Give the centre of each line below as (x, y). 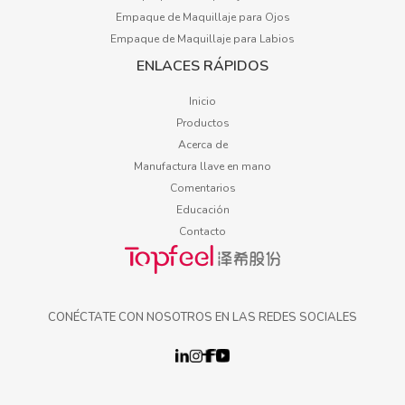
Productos (202, 123)
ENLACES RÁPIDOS (202, 66)
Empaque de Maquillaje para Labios (202, 39)
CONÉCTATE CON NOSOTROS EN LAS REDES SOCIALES (202, 318)
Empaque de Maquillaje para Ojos (202, 18)
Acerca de (202, 145)
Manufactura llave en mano (202, 167)
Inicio (202, 102)
